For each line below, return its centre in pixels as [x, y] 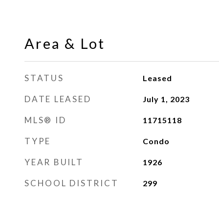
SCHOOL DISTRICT [72, 183]
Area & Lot [65, 43]
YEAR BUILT [54, 162]
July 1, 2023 [166, 99]
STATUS [44, 78]
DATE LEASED [58, 99]
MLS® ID [45, 120]
